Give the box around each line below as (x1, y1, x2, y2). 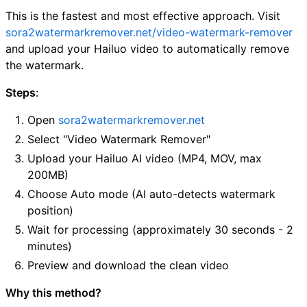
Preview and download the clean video (27, 258, 229, 272)
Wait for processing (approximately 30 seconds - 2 (27, 222, 293, 236)
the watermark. (5, 58, 84, 72)
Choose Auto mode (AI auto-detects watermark (27, 186, 275, 201)
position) (27, 203, 73, 217)
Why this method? (5, 285, 101, 299)
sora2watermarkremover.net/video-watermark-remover (5, 25, 293, 39)
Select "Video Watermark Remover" (27, 132, 210, 146)
